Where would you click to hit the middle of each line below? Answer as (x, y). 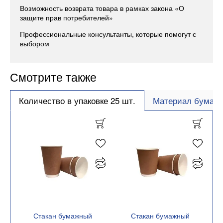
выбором (35, 44)
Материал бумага (187, 100)
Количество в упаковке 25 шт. (77, 100)
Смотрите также (53, 77)
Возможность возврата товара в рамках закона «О (102, 8)
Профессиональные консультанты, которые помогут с (108, 34)
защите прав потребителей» (66, 18)
